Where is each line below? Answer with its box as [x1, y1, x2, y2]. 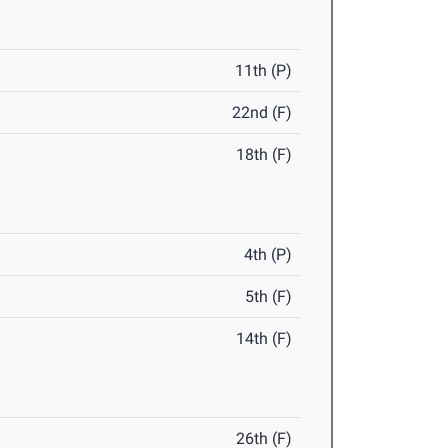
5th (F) [245, 287, 293, 307]
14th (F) [236, 329, 293, 349]
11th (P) [235, 61, 293, 81]
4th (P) [244, 245, 293, 265]
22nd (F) [232, 103, 293, 123]
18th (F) [236, 145, 293, 165]
